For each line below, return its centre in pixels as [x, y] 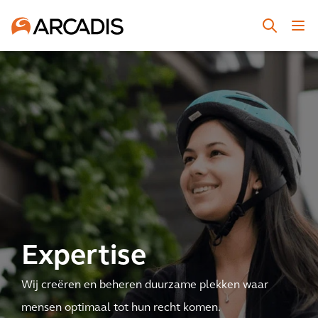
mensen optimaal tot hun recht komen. [121, 308]
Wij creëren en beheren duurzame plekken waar [145, 285]
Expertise [84, 257]
